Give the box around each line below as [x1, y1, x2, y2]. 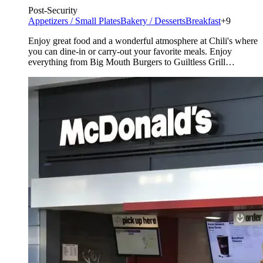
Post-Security [28, 5, 77, 16]
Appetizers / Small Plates [28, 16, 120, 26]
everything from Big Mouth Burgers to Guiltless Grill [28, 57, 225, 68]
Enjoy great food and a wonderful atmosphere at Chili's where [28, 36, 258, 46]
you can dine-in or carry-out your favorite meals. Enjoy [28, 46, 232, 57]
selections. [28, 68, 66, 78]
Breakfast [186, 16, 221, 26]
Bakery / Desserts [120, 16, 186, 26]
